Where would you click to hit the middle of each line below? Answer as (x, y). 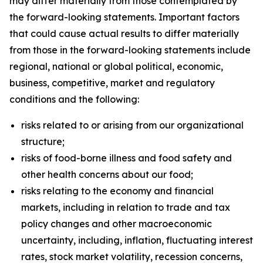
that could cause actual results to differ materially (124, 33)
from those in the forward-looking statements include (130, 50)
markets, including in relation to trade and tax (126, 207)
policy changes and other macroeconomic (117, 224)
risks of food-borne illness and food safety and (127, 158)
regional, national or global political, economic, (116, 66)
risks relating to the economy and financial (117, 191)
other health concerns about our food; (107, 174)
